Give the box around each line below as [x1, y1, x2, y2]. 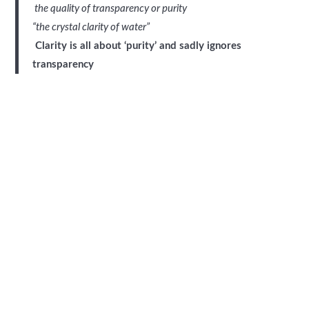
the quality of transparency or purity [32, 3, 188, 14]
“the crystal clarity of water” [32, 21, 150, 32]
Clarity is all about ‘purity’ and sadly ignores [32, 40, 242, 51]
